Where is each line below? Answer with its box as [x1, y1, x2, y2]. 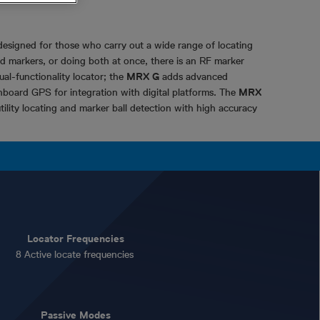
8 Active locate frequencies [15, 248, 136, 261]
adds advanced [159, 70, 228, 83]
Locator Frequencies [27, 232, 124, 245]
